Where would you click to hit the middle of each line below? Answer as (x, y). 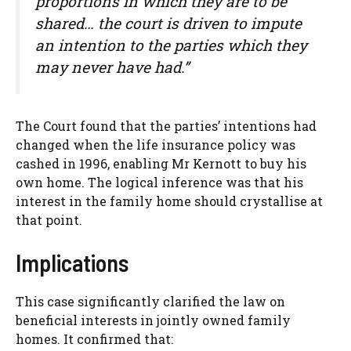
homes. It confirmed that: (94, 338)
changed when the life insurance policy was (156, 144)
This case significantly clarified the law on (150, 301)
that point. (49, 219)
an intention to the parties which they (171, 45)
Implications (72, 262)
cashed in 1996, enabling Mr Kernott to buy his (161, 163)
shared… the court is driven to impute (168, 24)
